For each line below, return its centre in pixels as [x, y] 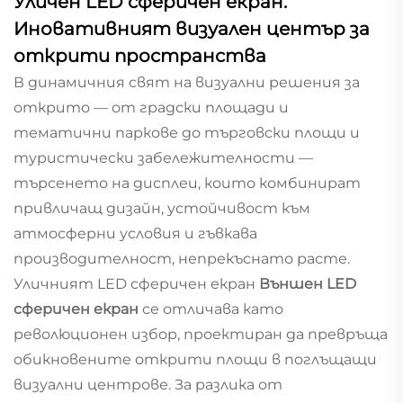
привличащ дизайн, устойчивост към [162, 208]
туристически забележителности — [163, 157]
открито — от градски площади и [151, 107]
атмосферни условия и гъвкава [135, 233]
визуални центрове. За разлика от [148, 384]
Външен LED [308, 283]
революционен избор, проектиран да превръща [201, 334]
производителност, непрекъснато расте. [182, 258]
